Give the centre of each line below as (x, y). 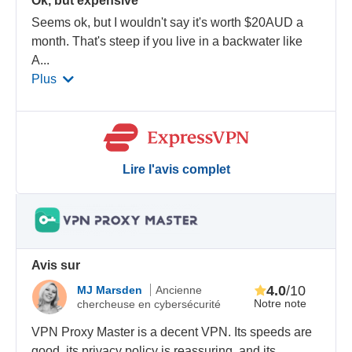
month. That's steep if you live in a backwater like (167, 41)
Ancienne (179, 290)
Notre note (280, 303)
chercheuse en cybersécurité (149, 304)
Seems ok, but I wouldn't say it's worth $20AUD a (168, 22)
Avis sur (56, 265)
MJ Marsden (112, 290)
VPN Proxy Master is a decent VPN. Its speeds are (172, 332)
